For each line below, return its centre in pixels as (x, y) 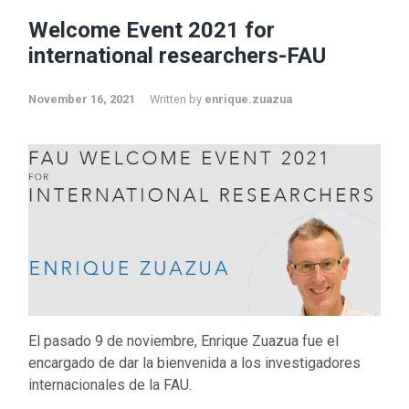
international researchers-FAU (177, 56)
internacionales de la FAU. (110, 384)
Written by (177, 100)
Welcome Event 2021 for (152, 31)
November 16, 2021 (82, 100)
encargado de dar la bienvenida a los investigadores (194, 362)
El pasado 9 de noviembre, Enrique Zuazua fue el (184, 341)
